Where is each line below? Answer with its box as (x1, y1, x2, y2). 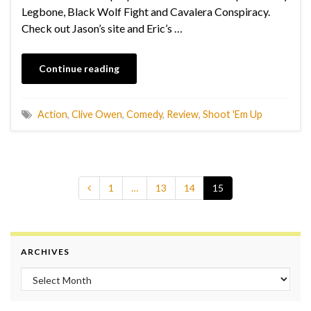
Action (37, 108, 67, 120)
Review (167, 108, 199, 120)
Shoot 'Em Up (203, 108, 262, 120)
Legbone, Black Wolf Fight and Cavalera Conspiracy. (22, 4, 270, 18)
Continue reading (39, 62, 119, 74)
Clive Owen (72, 108, 122, 120)
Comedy (126, 108, 162, 120)
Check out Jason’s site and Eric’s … (22, 21, 183, 35)
